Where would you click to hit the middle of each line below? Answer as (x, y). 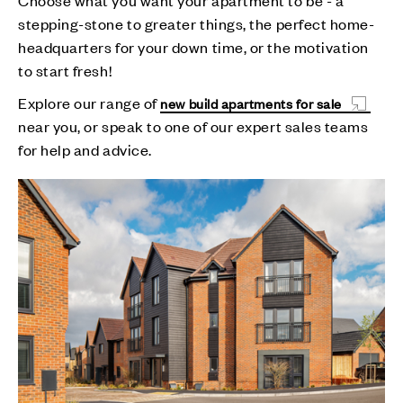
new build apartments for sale (251, 103)
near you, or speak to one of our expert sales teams (193, 125)
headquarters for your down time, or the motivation (194, 46)
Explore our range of (90, 102)
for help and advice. (85, 149)
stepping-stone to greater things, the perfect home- (197, 23)
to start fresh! (68, 70)
